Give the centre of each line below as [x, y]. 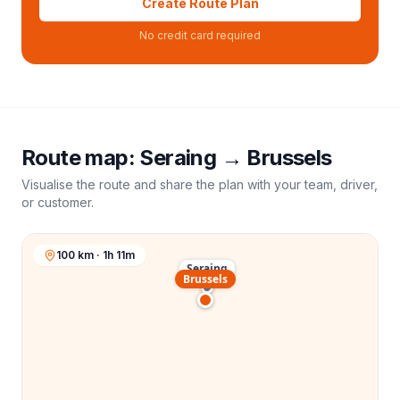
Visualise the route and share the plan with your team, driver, [200, 184]
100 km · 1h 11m [96, 255]
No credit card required [200, 35]
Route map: [81, 158]
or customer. [58, 202]
